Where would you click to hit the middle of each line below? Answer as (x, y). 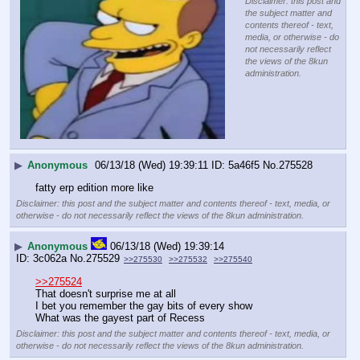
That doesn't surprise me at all (106, 294)
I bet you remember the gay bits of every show (144, 306)
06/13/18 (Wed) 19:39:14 (167, 246)
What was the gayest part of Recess (120, 318)
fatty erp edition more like (94, 188)
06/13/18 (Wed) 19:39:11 (151, 165)
